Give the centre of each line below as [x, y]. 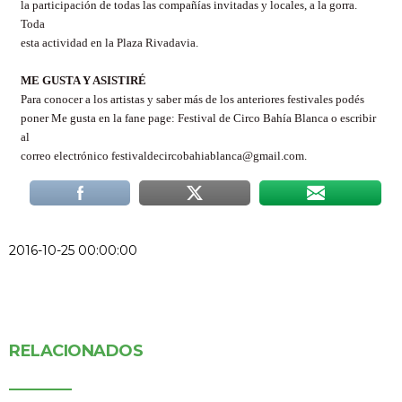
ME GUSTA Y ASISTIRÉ [83, 81]
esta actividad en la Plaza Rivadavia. [109, 43]
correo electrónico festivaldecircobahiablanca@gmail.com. [164, 156]
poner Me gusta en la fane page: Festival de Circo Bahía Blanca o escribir [198, 118]
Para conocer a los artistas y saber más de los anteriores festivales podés [192, 100]
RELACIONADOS [76, 350]
